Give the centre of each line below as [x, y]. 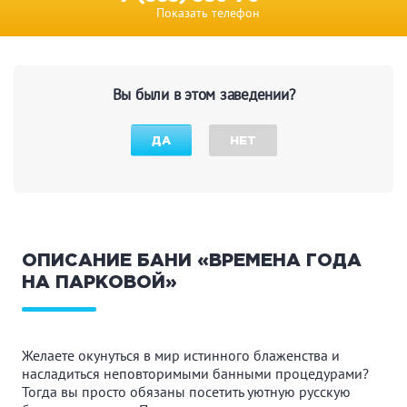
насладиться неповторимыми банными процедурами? [195, 373]
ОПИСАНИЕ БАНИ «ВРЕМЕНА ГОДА [192, 261]
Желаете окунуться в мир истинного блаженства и [181, 355]
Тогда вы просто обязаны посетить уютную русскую [186, 392]
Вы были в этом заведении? [203, 94]
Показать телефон [208, 12]
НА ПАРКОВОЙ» [99, 283]
